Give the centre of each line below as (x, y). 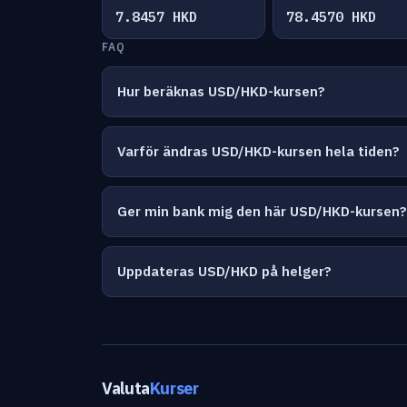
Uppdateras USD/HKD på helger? (224, 271)
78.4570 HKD (331, 17)
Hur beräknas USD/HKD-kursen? (221, 91)
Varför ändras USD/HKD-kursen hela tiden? (258, 151)
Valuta (126, 388)
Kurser (174, 388)
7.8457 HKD (156, 17)
